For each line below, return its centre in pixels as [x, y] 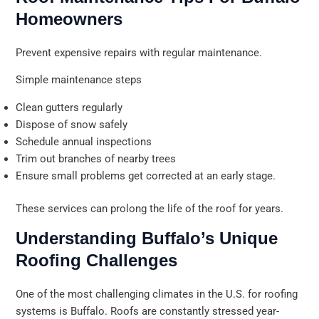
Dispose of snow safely [72, 124]
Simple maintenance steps [79, 80]
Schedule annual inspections [84, 141]
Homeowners [69, 19]
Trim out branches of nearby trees [96, 158]
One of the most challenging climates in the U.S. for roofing [157, 294]
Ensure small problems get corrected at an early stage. [146, 176]
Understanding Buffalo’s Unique [147, 239]
